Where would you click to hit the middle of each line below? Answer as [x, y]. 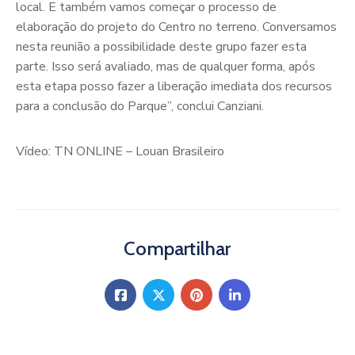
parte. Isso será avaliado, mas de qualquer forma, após [166, 67]
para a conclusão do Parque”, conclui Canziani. [140, 107]
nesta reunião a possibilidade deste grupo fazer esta [161, 47]
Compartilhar [177, 249]
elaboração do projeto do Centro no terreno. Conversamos [176, 27]
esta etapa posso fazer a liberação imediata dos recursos [174, 87]
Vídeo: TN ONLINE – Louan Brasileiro [120, 152]
